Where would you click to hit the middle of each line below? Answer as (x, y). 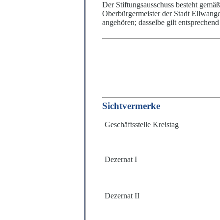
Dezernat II (122, 196)
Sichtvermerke (131, 106)
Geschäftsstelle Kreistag (141, 125)
